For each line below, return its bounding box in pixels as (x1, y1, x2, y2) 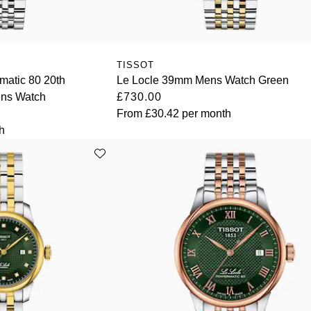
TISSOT (117, 59, 155, 70)
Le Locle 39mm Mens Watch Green (117, 74, 289, 86)
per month (179, 107, 232, 119)
